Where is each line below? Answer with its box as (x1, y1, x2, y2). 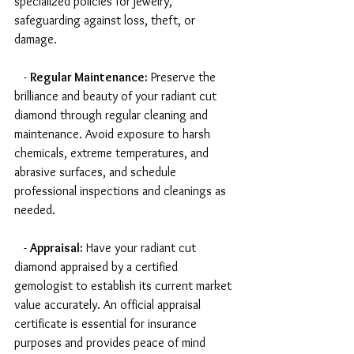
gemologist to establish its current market (14, 278, 235, 294)
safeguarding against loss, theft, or (14, 13, 198, 28)
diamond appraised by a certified (14, 259, 181, 275)
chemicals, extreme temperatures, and (14, 145, 212, 161)
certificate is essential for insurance (14, 316, 200, 332)
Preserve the (148, 70, 219, 85)
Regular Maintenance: (30, 70, 148, 85)
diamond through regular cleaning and (14, 107, 211, 123)
